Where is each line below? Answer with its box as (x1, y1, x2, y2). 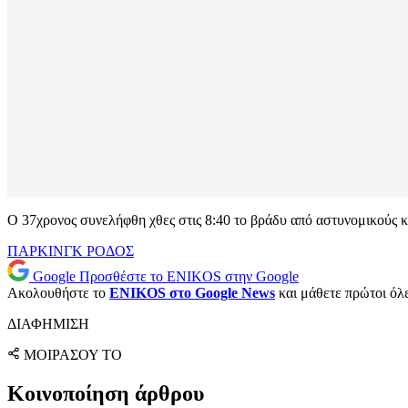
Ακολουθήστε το (7, 285, 109, 301)
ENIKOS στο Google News (109, 285, 275, 301)
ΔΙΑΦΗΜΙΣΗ (7, 316, 89, 332)
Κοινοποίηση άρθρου (7, 382, 204, 406)
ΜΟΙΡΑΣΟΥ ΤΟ (24, 347, 122, 363)
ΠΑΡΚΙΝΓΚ (7, 243, 87, 260)
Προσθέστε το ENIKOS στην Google (79, 269, 299, 285)
